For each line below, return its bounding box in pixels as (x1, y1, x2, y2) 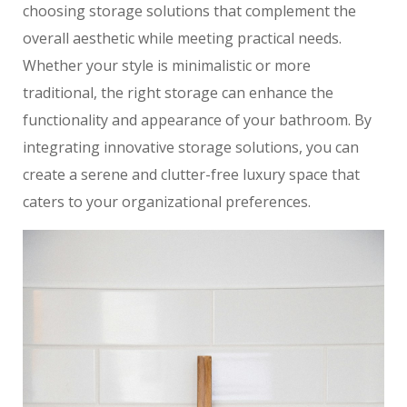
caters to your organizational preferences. (23, 191, 311, 212)
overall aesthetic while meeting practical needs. (23, 27, 342, 48)
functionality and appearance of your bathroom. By (23, 109, 372, 130)
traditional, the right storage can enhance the (23, 82, 333, 103)
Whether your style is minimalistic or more (23, 55, 311, 75)
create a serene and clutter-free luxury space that (23, 164, 360, 184)
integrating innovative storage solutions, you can (23, 136, 359, 157)
